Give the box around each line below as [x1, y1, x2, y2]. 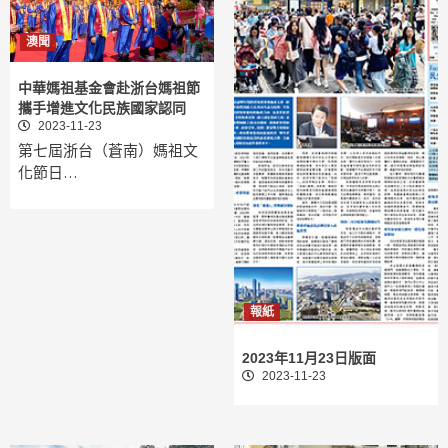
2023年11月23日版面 [242, 350, 376, 367]
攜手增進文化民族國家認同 [18, 100, 186, 117]
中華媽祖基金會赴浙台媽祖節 [18, 80, 200, 97]
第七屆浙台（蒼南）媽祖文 [18, 141, 198, 161]
